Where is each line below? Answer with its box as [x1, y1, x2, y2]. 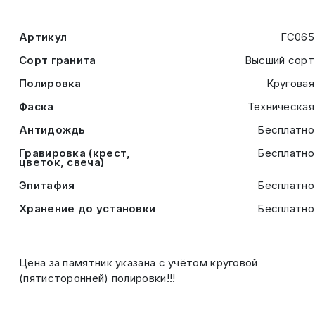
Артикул [19, 30, 67, 44]
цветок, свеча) [19, 155, 105, 169]
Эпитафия [19, 179, 75, 192]
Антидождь [19, 123, 86, 136]
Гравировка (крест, [19, 146, 131, 160]
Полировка [19, 77, 82, 90]
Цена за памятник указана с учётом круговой [19, 256, 258, 269]
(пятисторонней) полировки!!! [19, 271, 176, 285]
